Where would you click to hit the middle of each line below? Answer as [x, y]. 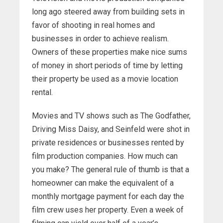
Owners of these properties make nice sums [110, 52]
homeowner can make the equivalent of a [103, 183]
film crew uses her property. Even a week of [108, 210]
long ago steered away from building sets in [108, 12]
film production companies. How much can [105, 156]
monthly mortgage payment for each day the [108, 197]
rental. [42, 93]
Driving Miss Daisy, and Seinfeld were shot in [111, 129]
